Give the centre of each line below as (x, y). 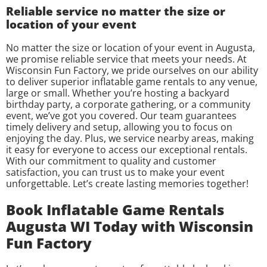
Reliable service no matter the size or (116, 11)
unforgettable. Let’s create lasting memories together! (127, 184)
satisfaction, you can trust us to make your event (115, 173)
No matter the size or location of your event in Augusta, (131, 48)
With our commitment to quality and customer (111, 161)
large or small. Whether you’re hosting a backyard (118, 93)
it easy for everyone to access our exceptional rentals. (127, 150)
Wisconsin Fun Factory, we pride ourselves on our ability (132, 71)
